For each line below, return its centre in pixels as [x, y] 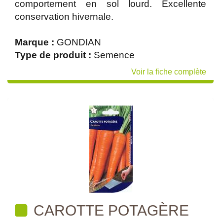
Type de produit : [54, 55]
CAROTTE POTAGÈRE [109, 210]
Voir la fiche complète [169, 72]
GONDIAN [79, 42]
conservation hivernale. [64, 17]
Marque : [36, 42]
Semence [114, 55]
